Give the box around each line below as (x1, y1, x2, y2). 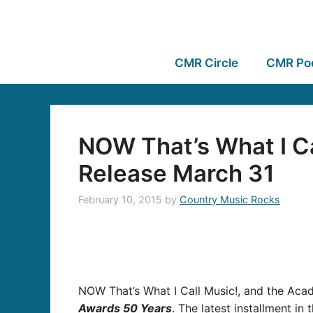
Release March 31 (78, 159, 275, 187)
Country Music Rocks (180, 194, 280, 206)
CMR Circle (174, 56, 238, 70)
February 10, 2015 (78, 194, 162, 206)
